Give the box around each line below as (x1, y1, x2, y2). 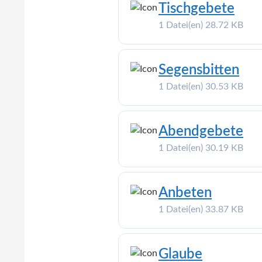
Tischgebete (158, 1, 235, 16)
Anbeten (158, 185, 212, 200)
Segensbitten (158, 63, 239, 77)
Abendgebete (158, 124, 243, 139)
